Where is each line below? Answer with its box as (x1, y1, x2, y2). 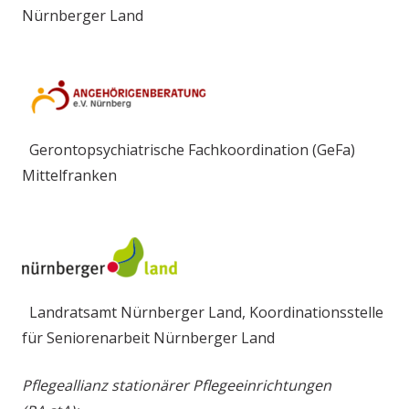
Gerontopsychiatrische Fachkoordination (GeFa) (22, 139, 355, 160)
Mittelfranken (22, 164, 117, 185)
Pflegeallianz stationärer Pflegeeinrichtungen (22, 374, 331, 395)
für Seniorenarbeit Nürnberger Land (22, 327, 275, 348)
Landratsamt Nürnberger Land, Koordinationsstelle (22, 301, 383, 322)
